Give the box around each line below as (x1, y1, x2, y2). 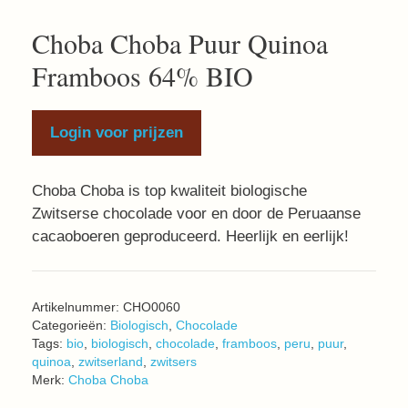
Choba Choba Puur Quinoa (32, 25, 328, 61)
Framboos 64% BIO (32, 57, 253, 94)
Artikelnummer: (32, 301, 123, 314)
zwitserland (78, 355, 143, 369)
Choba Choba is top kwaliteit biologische (32, 181, 307, 199)
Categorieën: (32, 319, 110, 332)
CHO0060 (123, 301, 180, 314)
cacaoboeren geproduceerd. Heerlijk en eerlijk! (32, 227, 349, 245)
